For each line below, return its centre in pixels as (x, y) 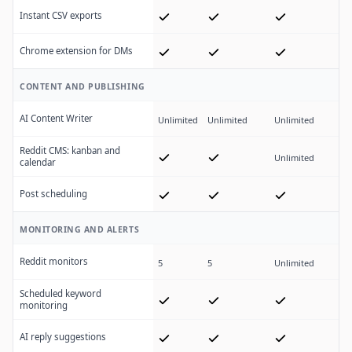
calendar (38, 163)
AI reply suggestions (63, 337)
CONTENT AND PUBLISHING (82, 87)
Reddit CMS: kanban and (70, 151)
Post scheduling (53, 194)
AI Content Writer (56, 119)
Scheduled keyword (60, 294)
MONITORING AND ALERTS (80, 230)
